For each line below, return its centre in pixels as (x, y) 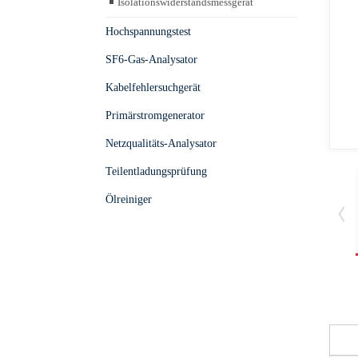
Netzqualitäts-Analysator (161, 143)
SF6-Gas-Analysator (151, 60)
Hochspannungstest (148, 32)
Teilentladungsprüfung (156, 171)
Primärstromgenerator (155, 115)
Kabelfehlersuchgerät (153, 88)
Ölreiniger (129, 199)
